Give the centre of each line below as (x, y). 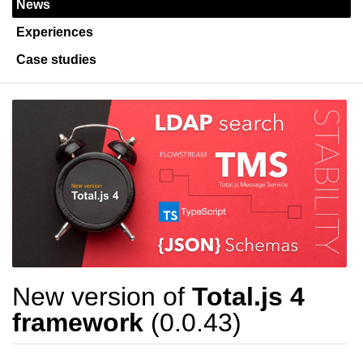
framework (78, 322)
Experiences (55, 32)
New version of (102, 296)
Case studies (56, 60)
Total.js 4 (248, 296)
